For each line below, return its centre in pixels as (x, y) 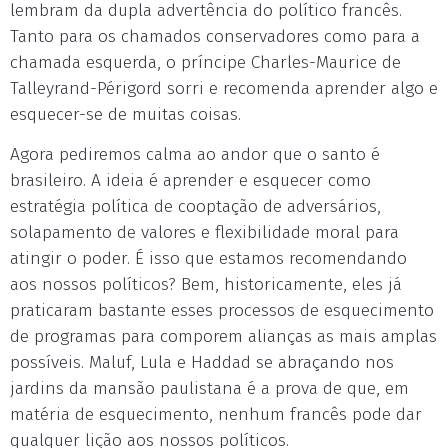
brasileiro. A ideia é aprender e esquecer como (190, 180)
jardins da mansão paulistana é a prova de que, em (209, 388)
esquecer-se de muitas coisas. (125, 114)
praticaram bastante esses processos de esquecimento (222, 310)
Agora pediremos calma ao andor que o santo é (195, 154)
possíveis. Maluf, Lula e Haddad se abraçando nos (202, 362)
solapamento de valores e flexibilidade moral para (204, 232)
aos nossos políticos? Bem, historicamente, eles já (206, 284)
